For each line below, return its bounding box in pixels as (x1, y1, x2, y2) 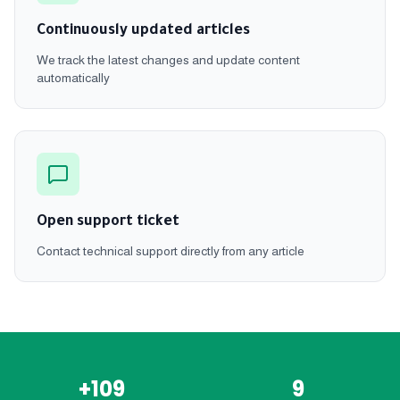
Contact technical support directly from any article (37, 243, 304, 258)
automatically (37, 70, 110, 85)
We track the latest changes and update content (37, 52, 300, 67)
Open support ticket (37, 213, 179, 230)
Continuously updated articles (37, 22, 250, 39)
